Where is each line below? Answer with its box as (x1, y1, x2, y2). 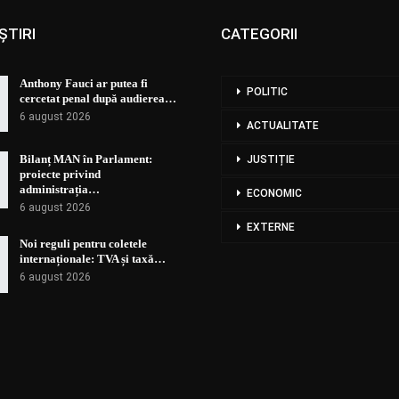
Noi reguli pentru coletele (20, 237, 147, 251)
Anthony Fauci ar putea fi (20, 76, 148, 90)
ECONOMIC (247, 186, 302, 199)
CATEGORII (221, 24, 297, 43)
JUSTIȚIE (247, 152, 295, 166)
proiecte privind (20, 167, 101, 182)
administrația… (20, 183, 100, 197)
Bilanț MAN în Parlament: (20, 152, 152, 167)
